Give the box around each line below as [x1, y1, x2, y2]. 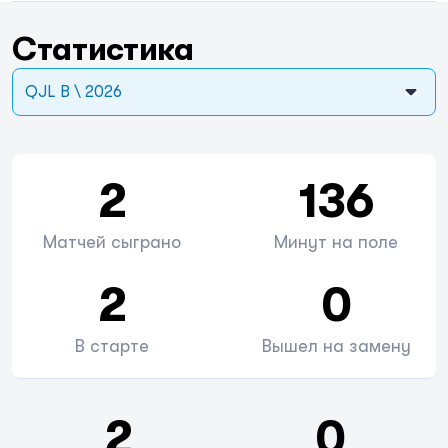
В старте [75, 336, 149, 356]
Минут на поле [274, 232, 398, 252]
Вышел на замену [261, 336, 411, 356]
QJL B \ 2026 [25, 83, 122, 101]
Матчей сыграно [43, 232, 181, 252]
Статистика [12, 31, 194, 68]
